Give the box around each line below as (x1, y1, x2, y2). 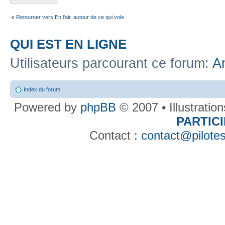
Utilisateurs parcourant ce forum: (10, 56, 212, 71)
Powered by (14, 100, 80, 114)
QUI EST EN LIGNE (10, 37, 127, 52)
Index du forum (24, 86, 60, 92)
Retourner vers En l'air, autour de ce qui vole (16, 14, 124, 20)
